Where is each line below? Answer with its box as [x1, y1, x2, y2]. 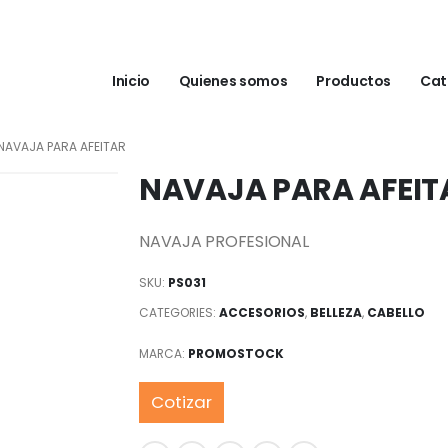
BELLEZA [310, 303, 362, 321]
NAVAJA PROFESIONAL [139, 230, 309, 253]
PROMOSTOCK [188, 344, 284, 362]
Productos [316, 71, 392, 91]
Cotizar [151, 389, 212, 414]
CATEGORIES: [139, 303, 219, 321]
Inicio [111, 71, 150, 91]
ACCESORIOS [219, 303, 305, 321]
